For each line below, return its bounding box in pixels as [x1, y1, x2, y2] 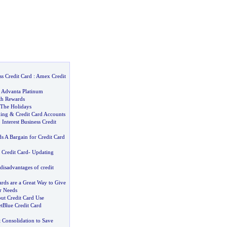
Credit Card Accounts [15, 111, 65, 117]
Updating [31, 149, 54, 155]
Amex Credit [35, 73, 66, 79]
